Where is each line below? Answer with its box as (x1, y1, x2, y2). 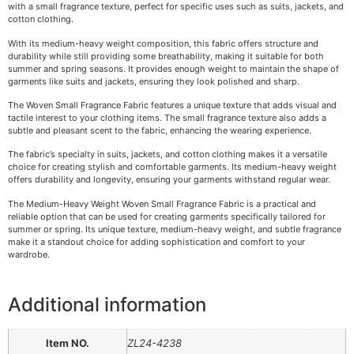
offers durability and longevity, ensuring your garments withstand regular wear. (8, 174, 330, 186)
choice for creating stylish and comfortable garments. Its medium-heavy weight (8, 161, 337, 173)
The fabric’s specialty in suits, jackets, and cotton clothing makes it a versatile (8, 149, 327, 160)
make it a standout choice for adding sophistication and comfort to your (8, 235, 305, 247)
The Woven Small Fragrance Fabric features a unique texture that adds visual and (8, 100, 337, 111)
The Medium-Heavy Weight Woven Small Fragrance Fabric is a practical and (8, 198, 316, 209)
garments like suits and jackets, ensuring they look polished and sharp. (8, 75, 299, 87)
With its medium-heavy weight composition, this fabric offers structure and (8, 37, 318, 49)
